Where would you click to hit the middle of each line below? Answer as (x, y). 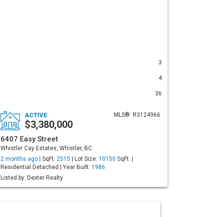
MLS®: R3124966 (137, 115)
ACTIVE (36, 115)
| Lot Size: (85, 159)
